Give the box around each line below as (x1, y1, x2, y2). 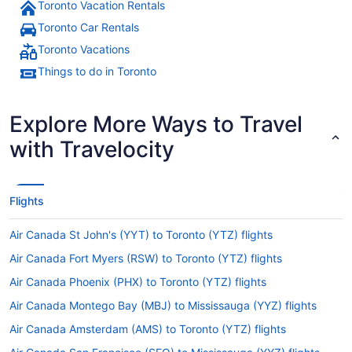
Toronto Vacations (38, 42, 130, 56)
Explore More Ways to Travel (9, 110, 302, 137)
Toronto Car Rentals (38, 20, 139, 34)
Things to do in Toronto (38, 64, 156, 78)
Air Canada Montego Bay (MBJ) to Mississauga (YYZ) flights (9, 298, 317, 312)
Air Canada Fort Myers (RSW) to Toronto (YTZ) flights (9, 251, 282, 265)
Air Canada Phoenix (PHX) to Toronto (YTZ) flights (9, 274, 266, 288)
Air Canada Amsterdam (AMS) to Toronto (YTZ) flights (9, 321, 286, 335)
